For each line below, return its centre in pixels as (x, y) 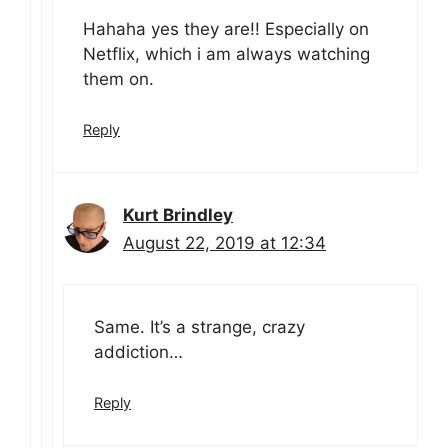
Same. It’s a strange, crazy (199, 326)
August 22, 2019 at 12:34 (224, 243)
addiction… (138, 351)
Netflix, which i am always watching (226, 53)
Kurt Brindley (178, 215)
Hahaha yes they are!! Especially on (226, 28)
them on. (118, 78)
